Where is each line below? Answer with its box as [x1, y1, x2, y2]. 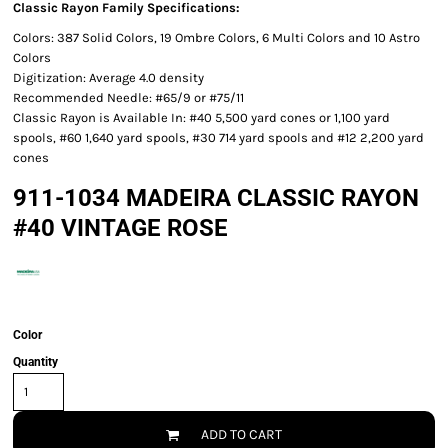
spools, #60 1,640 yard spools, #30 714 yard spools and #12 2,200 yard [13, 130, 424, 145]
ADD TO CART [201, 426, 282, 444]
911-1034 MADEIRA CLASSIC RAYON [13, 184, 419, 212]
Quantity [13, 355, 58, 369]
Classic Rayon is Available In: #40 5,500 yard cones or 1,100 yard [13, 110, 390, 125]
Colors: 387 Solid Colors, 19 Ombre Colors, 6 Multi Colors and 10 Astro [13, 30, 420, 45]
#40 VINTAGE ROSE [13, 214, 228, 242]
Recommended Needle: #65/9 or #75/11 [13, 90, 244, 105]
